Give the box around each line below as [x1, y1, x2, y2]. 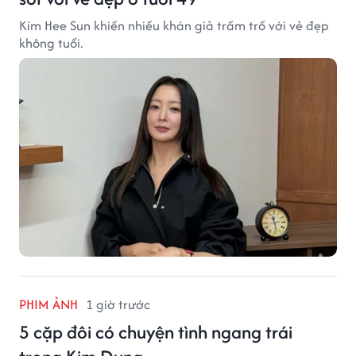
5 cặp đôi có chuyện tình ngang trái [19, 318, 292, 345]
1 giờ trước [86, 294, 150, 314]
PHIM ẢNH [19, 294, 78, 314]
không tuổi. [19, 33, 83, 52]
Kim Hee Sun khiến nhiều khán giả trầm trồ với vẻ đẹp [19, 15, 329, 35]
